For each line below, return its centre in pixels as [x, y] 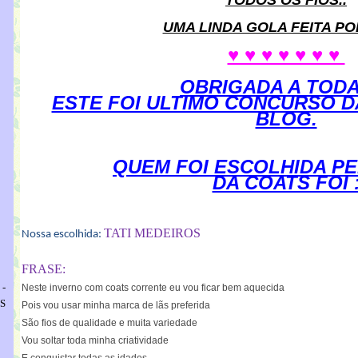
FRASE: [44, 268]
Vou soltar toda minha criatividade [96, 340]
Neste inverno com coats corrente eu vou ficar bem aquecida [153, 287]
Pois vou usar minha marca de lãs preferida [116, 305]
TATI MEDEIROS [152, 233]
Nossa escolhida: [63, 235]
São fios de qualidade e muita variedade [109, 322]
